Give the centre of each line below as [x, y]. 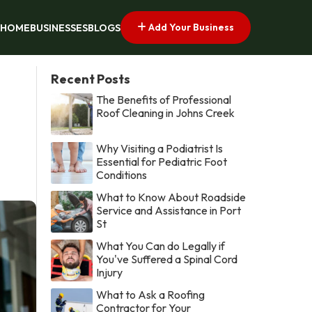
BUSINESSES [59, 28]
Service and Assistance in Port [169, 210]
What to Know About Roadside [171, 197]
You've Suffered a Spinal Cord [167, 259]
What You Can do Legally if [161, 245]
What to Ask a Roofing [151, 294]
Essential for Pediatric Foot [162, 161]
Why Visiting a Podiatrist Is [160, 148]
